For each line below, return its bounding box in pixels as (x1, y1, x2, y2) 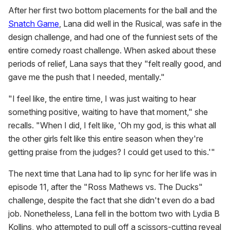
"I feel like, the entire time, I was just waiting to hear (8, 93, 196, 104)
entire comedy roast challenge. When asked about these (8, 45, 216, 56)
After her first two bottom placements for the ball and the (8, 5, 217, 16)
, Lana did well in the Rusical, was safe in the (59, 18, 222, 29)
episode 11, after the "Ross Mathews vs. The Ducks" (8, 182, 203, 193)
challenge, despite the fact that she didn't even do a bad (8, 195, 215, 206)
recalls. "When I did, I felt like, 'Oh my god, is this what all (8, 120, 216, 131)
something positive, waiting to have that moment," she (8, 107, 208, 118)
